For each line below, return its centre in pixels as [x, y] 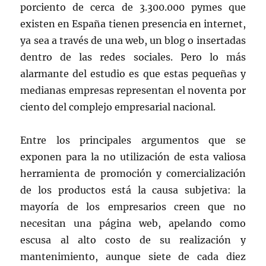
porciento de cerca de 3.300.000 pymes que [133, 7]
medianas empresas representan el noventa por [133, 91]
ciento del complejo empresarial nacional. [118, 107]
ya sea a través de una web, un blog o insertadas [133, 41]
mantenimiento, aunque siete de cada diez [133, 257]
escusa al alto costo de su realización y [133, 240]
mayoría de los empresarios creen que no [133, 207]
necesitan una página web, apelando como [133, 224]
